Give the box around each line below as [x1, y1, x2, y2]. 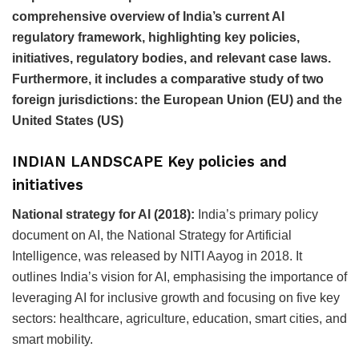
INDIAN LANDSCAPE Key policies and [12, 152, 287, 171]
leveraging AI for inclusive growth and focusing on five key [12, 290, 340, 305]
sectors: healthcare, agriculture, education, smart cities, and [12, 311, 347, 325]
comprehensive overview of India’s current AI [12, 10, 284, 24]
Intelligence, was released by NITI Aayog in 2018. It [12, 248, 302, 263]
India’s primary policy [195, 207, 318, 221]
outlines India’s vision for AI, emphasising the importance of [12, 269, 347, 284]
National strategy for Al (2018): [12, 207, 195, 221]
